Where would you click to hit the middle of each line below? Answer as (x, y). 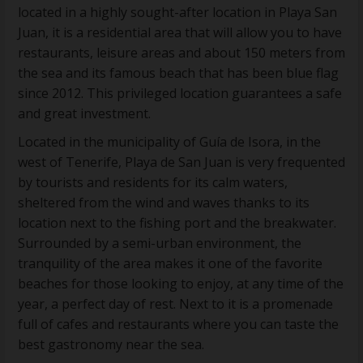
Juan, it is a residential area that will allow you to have (180, 33)
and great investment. (84, 114)
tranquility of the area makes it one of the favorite (170, 264)
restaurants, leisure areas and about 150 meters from (181, 53)
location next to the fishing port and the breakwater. (177, 223)
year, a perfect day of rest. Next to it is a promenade (175, 304)
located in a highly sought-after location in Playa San (177, 13)
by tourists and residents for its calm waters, (153, 183)
